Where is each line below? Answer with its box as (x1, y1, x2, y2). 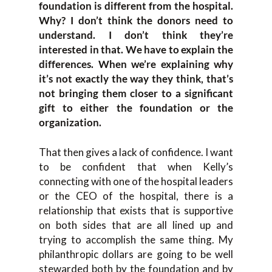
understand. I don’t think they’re (39, 28, 233, 41)
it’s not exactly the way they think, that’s (39, 72, 233, 85)
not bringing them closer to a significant (39, 86, 233, 100)
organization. (39, 115, 101, 129)
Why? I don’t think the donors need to (39, 13, 233, 27)
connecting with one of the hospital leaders (39, 175, 233, 188)
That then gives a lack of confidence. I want (39, 146, 233, 159)
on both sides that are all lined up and (39, 219, 233, 232)
